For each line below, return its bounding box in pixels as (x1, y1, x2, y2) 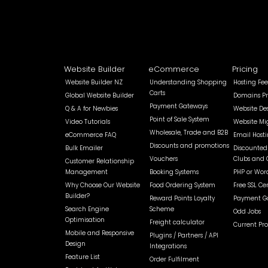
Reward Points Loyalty (149, 194, 215, 203)
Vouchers (149, 154, 178, 163)
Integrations (149, 242, 187, 251)
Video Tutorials (65, 117, 111, 126)
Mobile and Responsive (65, 229, 135, 237)
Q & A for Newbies (65, 104, 118, 113)
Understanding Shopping (149, 78, 227, 87)
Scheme (149, 205, 174, 214)
